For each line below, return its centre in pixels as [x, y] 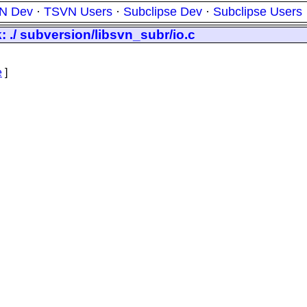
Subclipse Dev [163, 12]
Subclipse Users [258, 12]
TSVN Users [78, 12]
